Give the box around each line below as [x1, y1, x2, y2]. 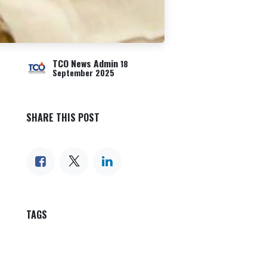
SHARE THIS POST [26, 110, 100, 125]
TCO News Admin [52, 56, 118, 71]
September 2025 [52, 67, 114, 79]
